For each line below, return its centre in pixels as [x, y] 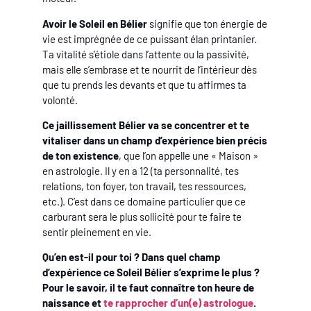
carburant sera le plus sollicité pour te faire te [142, 217]
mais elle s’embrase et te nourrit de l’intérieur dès [150, 69]
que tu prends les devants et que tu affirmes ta [145, 84]
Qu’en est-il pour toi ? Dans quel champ [132, 257]
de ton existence [81, 156]
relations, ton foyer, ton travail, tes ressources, [145, 186]
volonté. [60, 100]
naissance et [73, 303]
